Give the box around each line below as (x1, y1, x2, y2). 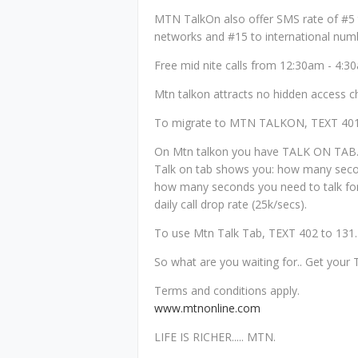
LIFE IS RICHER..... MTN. (154, 329, 276, 344)
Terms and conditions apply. (154, 283, 300, 298)
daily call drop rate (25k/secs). (154, 197, 307, 212)
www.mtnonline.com (154, 300, 261, 316)
